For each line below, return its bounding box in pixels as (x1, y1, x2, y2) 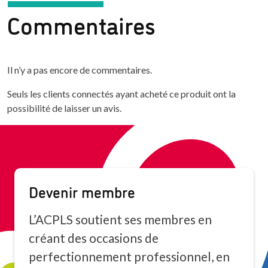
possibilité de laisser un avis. (7, 102, 121, 114)
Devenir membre (29, 181, 135, 202)
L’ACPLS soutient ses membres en (29, 212, 212, 227)
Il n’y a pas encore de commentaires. (7, 64, 152, 76)
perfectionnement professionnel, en (29, 249, 230, 264)
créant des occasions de (29, 230, 159, 246)
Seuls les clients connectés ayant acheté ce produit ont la (7, 88, 236, 100)
